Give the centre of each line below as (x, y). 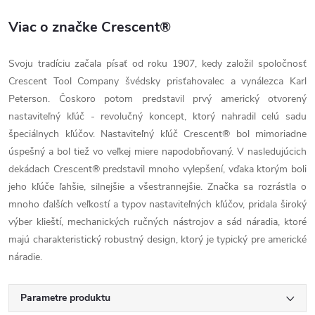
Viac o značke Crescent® (90, 27)
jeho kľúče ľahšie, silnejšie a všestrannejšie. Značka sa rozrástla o (157, 186)
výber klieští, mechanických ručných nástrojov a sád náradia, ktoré (157, 221)
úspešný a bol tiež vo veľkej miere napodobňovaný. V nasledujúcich (157, 151)
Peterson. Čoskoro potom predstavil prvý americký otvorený (157, 98)
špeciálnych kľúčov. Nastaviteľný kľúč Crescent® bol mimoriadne (157, 134)
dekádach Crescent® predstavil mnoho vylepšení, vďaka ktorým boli (157, 169)
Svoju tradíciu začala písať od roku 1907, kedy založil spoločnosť (157, 63)
